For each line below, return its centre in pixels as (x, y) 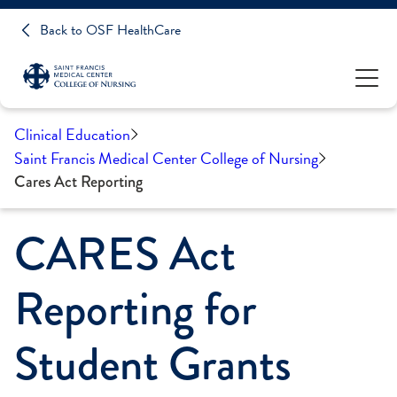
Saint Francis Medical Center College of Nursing (166, 158)
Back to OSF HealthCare (110, 30)
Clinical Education (72, 134)
